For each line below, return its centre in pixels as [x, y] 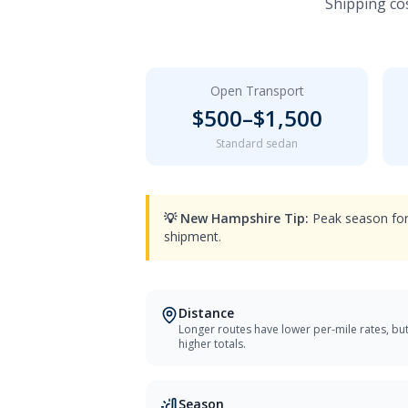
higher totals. [212, 344]
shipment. [193, 236]
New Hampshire [230, 218]
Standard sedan [257, 143]
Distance [206, 313]
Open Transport [257, 91]
